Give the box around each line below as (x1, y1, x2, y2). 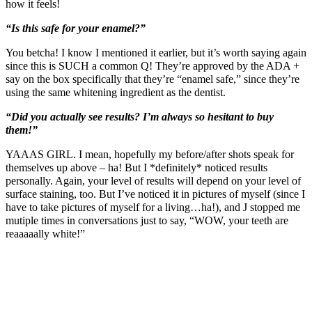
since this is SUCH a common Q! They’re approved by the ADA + (6, 59, 299, 72)
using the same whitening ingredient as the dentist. (6, 86, 226, 98)
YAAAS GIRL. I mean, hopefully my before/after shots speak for (6, 148, 294, 160)
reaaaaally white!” (6, 227, 85, 240)
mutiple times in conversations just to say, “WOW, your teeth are (6, 214, 288, 226)
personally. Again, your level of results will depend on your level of (6, 174, 301, 187)
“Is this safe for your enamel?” (6, 22, 146, 34)
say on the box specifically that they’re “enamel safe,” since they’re (6, 72, 299, 85)
